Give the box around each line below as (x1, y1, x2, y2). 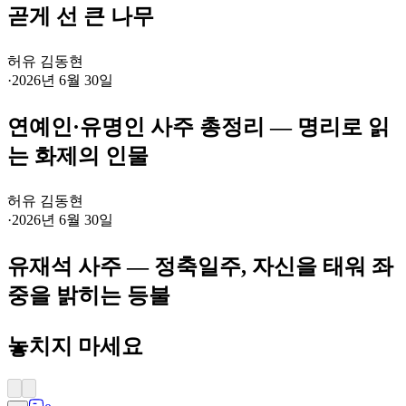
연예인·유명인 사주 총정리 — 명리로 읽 (7, 115, 390, 140)
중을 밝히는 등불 (7, 284, 170, 308)
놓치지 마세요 (7, 334, 143, 359)
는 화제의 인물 (7, 144, 149, 169)
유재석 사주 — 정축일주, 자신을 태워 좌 (7, 255, 393, 279)
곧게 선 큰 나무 (7, 5, 154, 29)
